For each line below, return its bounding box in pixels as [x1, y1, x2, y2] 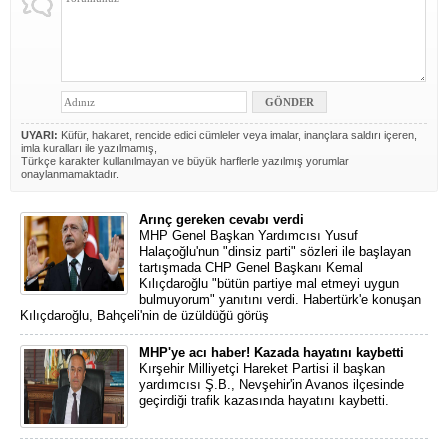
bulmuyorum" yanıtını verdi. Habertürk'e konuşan [139, 292, 421, 307]
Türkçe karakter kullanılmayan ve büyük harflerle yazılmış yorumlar [21, 155, 349, 167]
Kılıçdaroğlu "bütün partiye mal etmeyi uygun [139, 276, 399, 291]
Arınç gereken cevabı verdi [139, 212, 304, 227]
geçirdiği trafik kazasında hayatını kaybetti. [139, 393, 389, 408]
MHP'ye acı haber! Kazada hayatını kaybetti [139, 345, 404, 360]
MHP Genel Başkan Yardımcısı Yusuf [139, 228, 358, 243]
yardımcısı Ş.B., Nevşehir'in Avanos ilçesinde [139, 377, 404, 392]
